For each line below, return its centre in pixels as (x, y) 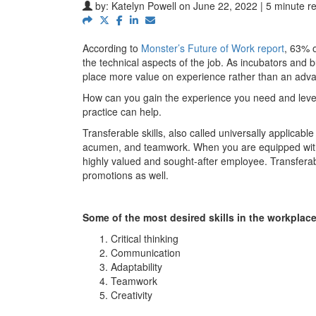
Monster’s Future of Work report (213, 48)
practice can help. (122, 111)
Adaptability (136, 266)
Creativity (132, 294)
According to (112, 48)
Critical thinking (145, 238)
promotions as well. (126, 175)
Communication (146, 252)
